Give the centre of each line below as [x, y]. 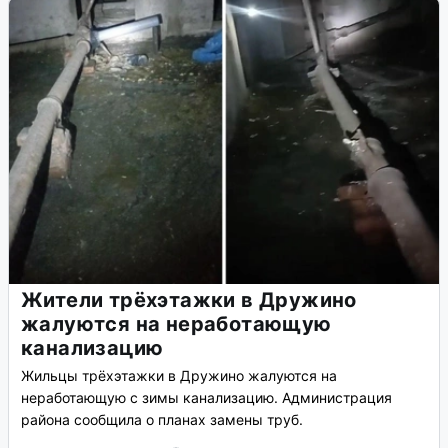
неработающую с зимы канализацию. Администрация [206, 398]
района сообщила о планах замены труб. [162, 420]
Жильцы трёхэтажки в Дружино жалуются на [179, 376]
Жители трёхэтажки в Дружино [189, 300]
